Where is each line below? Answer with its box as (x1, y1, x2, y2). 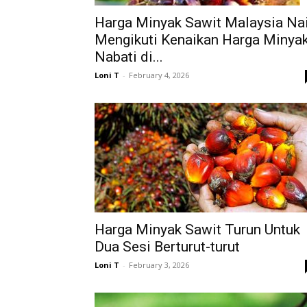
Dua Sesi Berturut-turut (95, 238, 240, 255)
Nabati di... (95, 49, 163, 65)
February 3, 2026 (129, 260, 189, 270)
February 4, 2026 (129, 70, 189, 80)
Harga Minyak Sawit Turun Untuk (95, 221, 300, 238)
